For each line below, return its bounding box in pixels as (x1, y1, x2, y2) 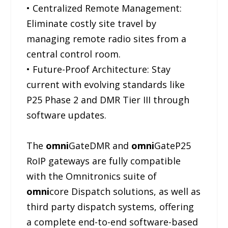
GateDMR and (69, 139, 132, 152)
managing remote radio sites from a (26, 32, 187, 45)
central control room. (26, 47, 121, 60)
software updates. (26, 108, 107, 121)
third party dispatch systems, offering (26, 200, 194, 213)
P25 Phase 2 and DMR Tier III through (26, 93, 190, 106)
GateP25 (154, 139, 191, 152)
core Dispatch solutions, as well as (49, 185, 201, 197)
